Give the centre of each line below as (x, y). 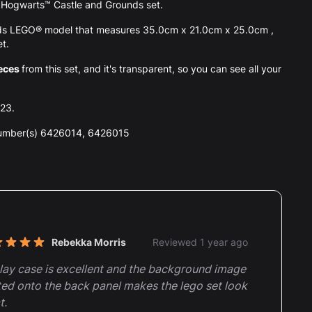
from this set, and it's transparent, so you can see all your (151, 68)
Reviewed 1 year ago (201, 242)
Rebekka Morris (89, 242)
